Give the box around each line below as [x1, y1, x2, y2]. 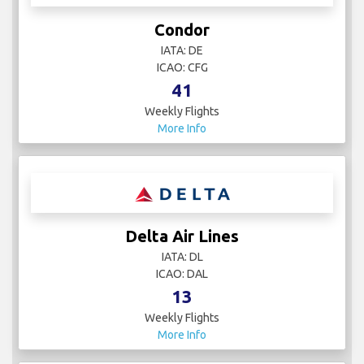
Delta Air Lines [125, 227, 239, 246]
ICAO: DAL [156, 267, 208, 281]
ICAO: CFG [156, 61, 208, 75]
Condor [154, 20, 210, 40]
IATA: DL [161, 250, 203, 264]
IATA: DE [161, 44, 203, 58]
